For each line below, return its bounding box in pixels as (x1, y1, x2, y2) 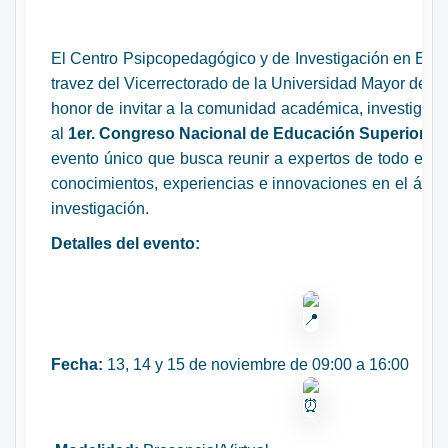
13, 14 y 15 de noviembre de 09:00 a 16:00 (103, 355, 409, 373)
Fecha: (51, 355, 103, 373)
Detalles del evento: (51, 234, 200, 252)
